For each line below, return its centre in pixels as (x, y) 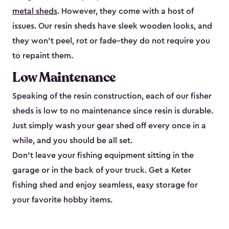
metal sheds (35, 12)
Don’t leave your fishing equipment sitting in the (103, 156)
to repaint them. (43, 56)
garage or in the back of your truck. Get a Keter (102, 170)
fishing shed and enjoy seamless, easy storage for (105, 185)
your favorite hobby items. (62, 200)
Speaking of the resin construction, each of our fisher (112, 96)
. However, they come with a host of (125, 12)
